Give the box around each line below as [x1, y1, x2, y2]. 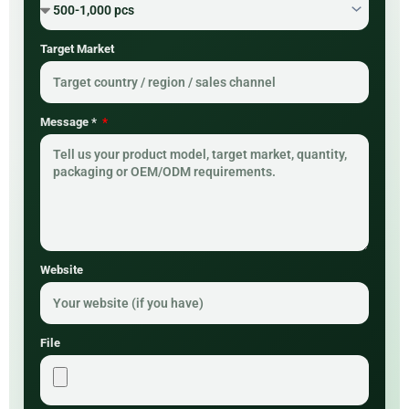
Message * [40, 115, 100, 130]
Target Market [40, 42, 114, 57]
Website [40, 263, 83, 278]
